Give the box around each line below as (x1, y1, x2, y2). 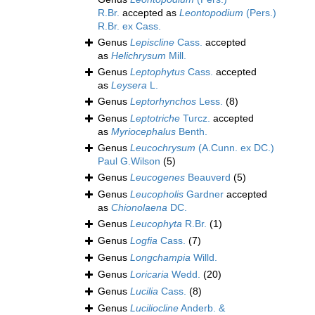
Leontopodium (179, 7, 243, 19)
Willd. (191, 252, 217, 264)
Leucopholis (130, 188, 184, 200)
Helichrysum (111, 50, 166, 62)
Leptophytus (130, 66, 185, 78)
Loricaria (130, 269, 169, 281)
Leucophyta (130, 218, 182, 230)
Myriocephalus (111, 126, 176, 138)
